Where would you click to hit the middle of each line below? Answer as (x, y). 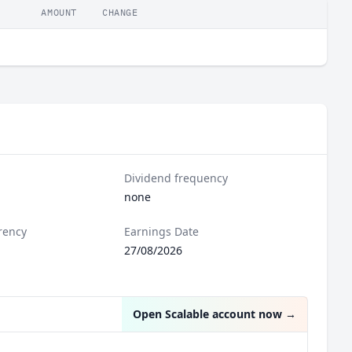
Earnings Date (162, 231)
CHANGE (120, 12)
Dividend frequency (176, 178)
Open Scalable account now (207, 314)
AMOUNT (59, 12)
